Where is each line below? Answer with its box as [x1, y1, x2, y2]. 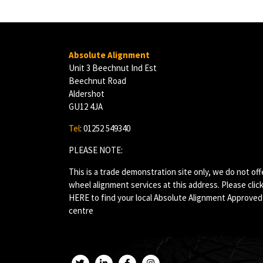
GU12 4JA [69, 100, 103, 112]
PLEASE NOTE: [69, 144, 123, 156]
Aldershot [69, 87, 104, 99]
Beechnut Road [69, 75, 126, 86]
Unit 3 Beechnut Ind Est [69, 62, 157, 73]
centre [69, 204, 93, 216]
